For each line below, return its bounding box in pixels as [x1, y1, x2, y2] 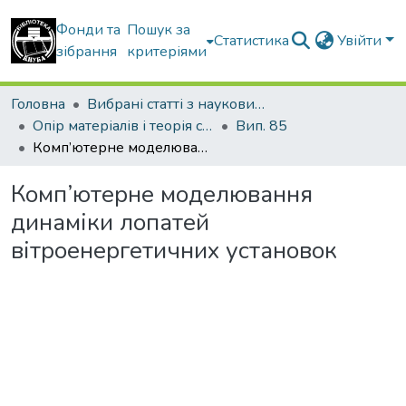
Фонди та [56, 20, 121, 40]
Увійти [337, 31, 386, 51]
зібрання [56, 42, 117, 62]
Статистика [214, 31, 290, 51]
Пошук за [127, 20, 191, 40]
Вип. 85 [236, 116, 287, 136]
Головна [11, 94, 65, 114]
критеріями [127, 42, 208, 62]
